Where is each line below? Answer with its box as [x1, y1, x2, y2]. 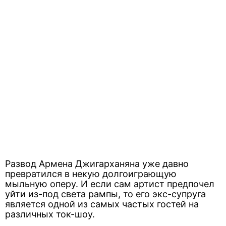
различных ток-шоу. [5, 209, 95, 219]
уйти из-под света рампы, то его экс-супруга [5, 189, 206, 199]
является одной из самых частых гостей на [5, 199, 199, 209]
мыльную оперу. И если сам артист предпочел [5, 179, 214, 189]
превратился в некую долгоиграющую [5, 168, 177, 179]
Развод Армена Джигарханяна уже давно [5, 158, 189, 169]
